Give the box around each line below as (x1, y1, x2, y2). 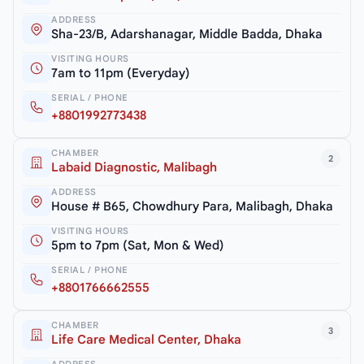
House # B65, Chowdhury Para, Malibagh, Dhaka (51, 198, 333, 214)
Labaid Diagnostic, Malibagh (51, 159, 217, 175)
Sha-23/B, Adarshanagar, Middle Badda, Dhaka (51, 26, 323, 41)
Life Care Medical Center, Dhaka (51, 331, 241, 347)
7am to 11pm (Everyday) (51, 65, 190, 80)
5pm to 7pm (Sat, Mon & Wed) (51, 237, 224, 253)
